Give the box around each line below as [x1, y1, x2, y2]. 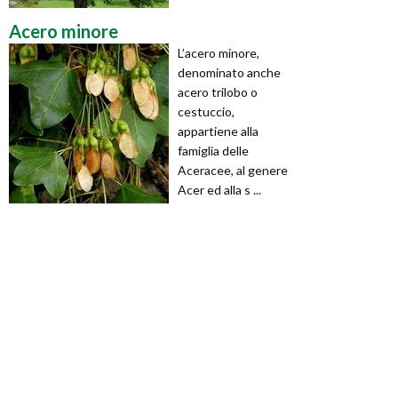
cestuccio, [178, 103, 235, 119]
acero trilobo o [178, 84, 258, 99]
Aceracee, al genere [178, 162, 288, 178]
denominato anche [178, 64, 281, 80]
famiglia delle [178, 142, 249, 158]
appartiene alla [178, 123, 259, 139]
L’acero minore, [178, 44, 259, 60]
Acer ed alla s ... [178, 181, 261, 197]
